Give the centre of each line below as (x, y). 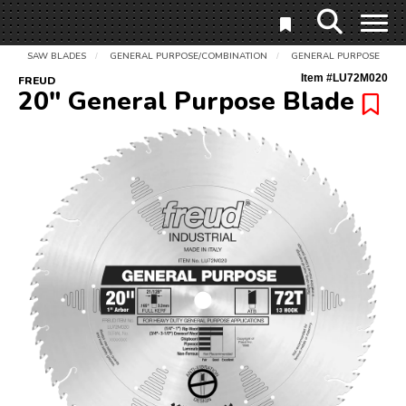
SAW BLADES (57, 56)
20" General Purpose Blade (186, 101)
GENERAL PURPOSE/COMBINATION (188, 56)
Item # (317, 78)
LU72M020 (360, 78)
